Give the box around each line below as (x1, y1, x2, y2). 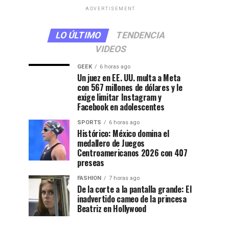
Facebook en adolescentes (77, 101, 165, 113)
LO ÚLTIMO (54, 30, 102, 40)
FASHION (77, 175, 101, 181)
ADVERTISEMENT (85, 6, 136, 11)
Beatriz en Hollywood (77, 202, 146, 215)
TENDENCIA (114, 30, 167, 40)
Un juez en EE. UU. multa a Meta (77, 72, 181, 84)
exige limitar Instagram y (77, 91, 162, 103)
